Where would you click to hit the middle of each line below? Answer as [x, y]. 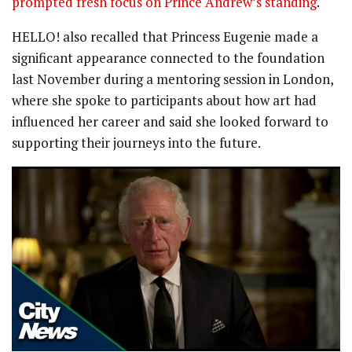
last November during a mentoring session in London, [172, 79]
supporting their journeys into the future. [136, 142]
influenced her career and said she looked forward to [170, 121]
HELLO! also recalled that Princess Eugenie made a [165, 36]
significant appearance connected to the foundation [168, 57]
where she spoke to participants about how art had [164, 100]
